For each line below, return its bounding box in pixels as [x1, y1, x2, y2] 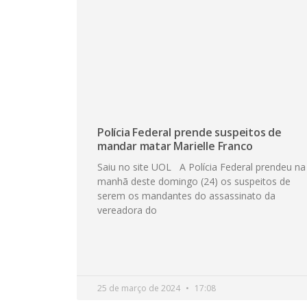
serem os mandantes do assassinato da [97, 189, 275, 203]
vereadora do [97, 204, 157, 217]
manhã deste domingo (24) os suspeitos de [97, 175, 291, 188]
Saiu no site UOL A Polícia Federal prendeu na [97, 160, 306, 174]
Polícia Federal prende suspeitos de [97, 125, 282, 140]
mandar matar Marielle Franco [97, 138, 253, 154]
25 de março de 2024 [97, 282, 182, 295]
